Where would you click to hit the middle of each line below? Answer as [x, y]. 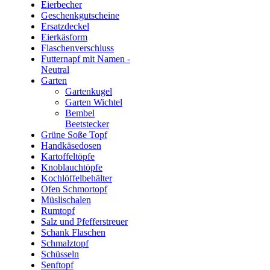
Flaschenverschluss [77, 48]
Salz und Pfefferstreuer [84, 222]
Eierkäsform [64, 37]
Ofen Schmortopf [74, 189]
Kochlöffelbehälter [77, 178]
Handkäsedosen [71, 146]
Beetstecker [87, 124]
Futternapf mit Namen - [86, 59]
